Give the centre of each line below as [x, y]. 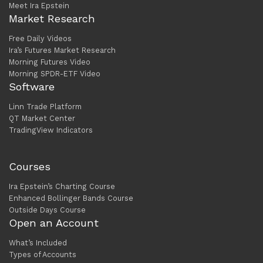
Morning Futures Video [50, 62]
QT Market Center [42, 119]
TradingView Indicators [51, 130]
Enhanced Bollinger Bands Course [71, 198]
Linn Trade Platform [45, 107]
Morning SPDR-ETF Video [55, 74]
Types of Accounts [43, 255]
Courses [30, 167]
